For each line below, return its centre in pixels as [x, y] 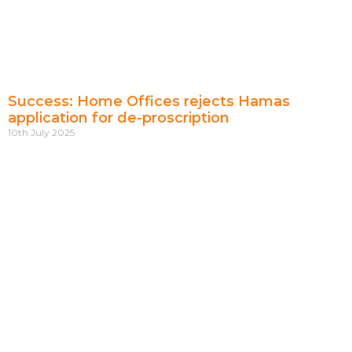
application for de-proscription [119, 118]
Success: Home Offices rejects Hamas [149, 101]
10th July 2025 [41, 132]
